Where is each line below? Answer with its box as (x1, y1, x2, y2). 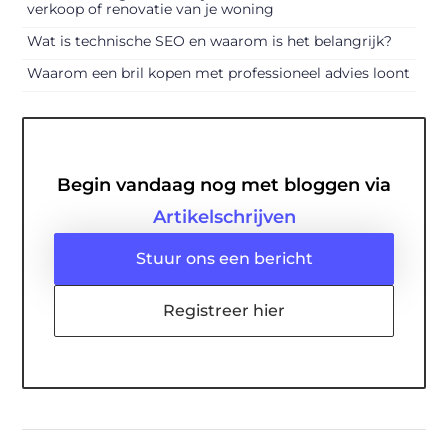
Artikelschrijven (152, 205, 296, 228)
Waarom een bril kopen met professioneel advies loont (27, 63, 411, 82)
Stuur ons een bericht (135, 248, 313, 268)
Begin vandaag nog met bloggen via (57, 173, 391, 196)
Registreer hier (163, 300, 285, 320)
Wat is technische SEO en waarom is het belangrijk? (27, 31, 393, 50)
